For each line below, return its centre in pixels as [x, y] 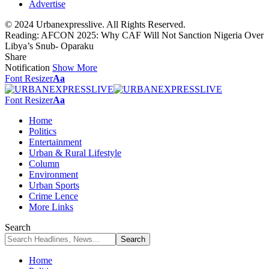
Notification [27, 67]
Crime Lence [53, 196]
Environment [53, 174]
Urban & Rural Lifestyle [75, 153]
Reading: [22, 35]
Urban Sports [54, 185]
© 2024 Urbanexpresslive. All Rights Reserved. [95, 24]
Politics [43, 131]
